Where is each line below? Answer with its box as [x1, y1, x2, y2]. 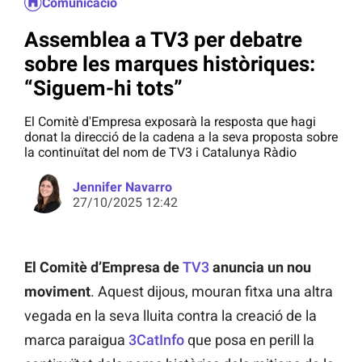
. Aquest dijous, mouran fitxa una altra [90, 283, 333, 301]
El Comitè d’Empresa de [24, 259, 183, 276]
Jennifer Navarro [73, 179, 172, 196]
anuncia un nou [209, 259, 311, 276]
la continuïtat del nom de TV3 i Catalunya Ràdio [24, 145, 297, 161]
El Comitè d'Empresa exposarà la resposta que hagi [24, 114, 316, 130]
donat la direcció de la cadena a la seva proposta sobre [24, 129, 338, 145]
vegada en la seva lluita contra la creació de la [24, 307, 317, 325]
